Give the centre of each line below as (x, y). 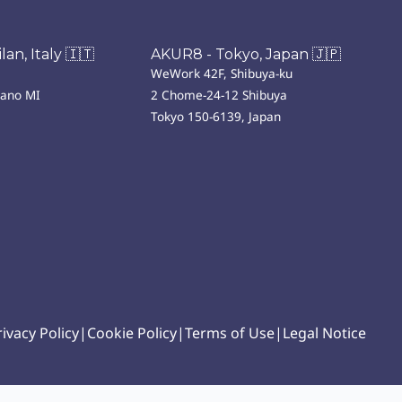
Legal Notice (324, 333)
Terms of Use (230, 333)
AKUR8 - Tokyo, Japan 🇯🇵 (246, 54)
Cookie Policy (132, 333)
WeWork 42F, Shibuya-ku (222, 73)
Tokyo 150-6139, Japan (216, 116)
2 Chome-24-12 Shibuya (219, 95)
